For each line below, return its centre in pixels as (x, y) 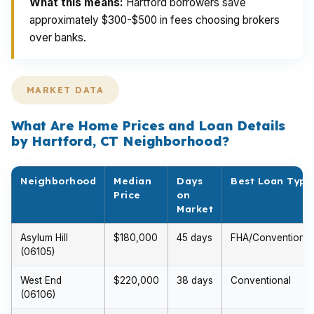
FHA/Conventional (272, 238)
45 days (194, 238)
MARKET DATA (66, 90)
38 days (195, 280)
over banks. (58, 37)
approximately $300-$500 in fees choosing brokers (155, 20)
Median (132, 180)
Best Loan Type (272, 180)
